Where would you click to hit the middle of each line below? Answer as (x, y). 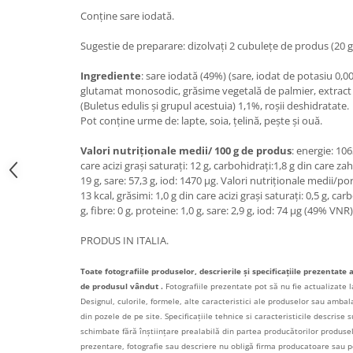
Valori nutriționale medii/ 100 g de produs (186, 150)
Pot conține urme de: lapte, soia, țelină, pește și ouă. (201, 121)
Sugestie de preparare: (133, 46)
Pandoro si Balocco (63, 163)
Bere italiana (45, 24)
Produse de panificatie (72, 212)
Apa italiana (43, 85)
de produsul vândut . (122, 286)
